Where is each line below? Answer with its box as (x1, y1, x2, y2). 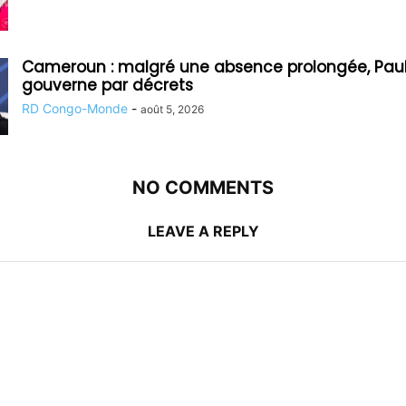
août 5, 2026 (140, 101, 204, 116)
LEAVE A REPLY (147, 221, 259, 240)
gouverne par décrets (22, 73, 193, 96)
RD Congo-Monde (22, 100, 128, 116)
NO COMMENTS (132, 176, 274, 198)
